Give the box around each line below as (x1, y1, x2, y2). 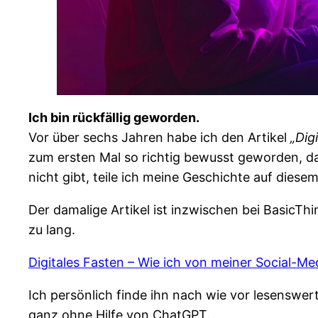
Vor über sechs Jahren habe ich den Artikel (28, 129, 290, 145)
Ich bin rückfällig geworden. (28, 109, 199, 125)
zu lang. (28, 221, 75, 237)
